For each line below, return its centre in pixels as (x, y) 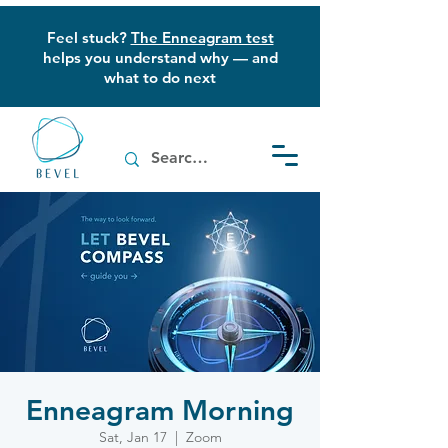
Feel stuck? (88, 37)
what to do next (160, 77)
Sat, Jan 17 (132, 437)
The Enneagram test (202, 37)
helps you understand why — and (160, 57)
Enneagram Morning (160, 410)
